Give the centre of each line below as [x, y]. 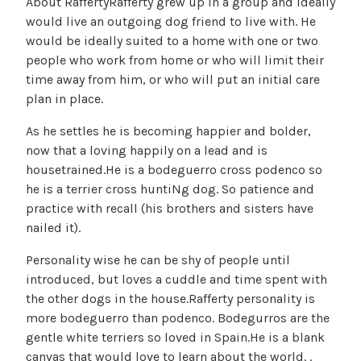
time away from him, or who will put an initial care [173, 80]
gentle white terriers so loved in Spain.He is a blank [175, 338]
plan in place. [64, 99]
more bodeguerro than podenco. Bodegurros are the [178, 318]
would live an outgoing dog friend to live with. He [171, 22]
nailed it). [53, 228]
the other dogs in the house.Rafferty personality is [170, 299]
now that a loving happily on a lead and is [147, 151]
